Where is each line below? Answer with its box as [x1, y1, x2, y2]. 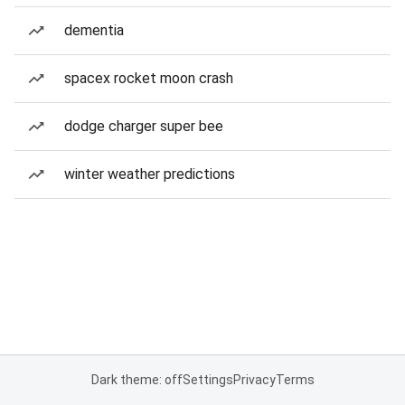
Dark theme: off [90, 372, 183, 387]
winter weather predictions [64, 165, 235, 183]
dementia [64, 22, 124, 39]
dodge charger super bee [64, 118, 223, 135]
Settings [182, 372, 233, 387]
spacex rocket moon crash [64, 70, 233, 87]
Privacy [232, 372, 276, 387]
